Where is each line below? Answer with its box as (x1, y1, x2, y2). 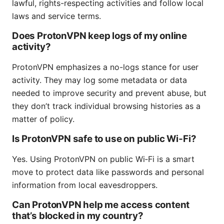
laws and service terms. (12, 11, 101, 21)
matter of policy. (12, 114, 74, 124)
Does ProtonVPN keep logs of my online (12, 30, 187, 42)
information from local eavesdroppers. (12, 180, 157, 190)
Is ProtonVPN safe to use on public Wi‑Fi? (12, 133, 196, 145)
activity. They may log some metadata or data (12, 75, 187, 85)
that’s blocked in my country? (12, 210, 143, 222)
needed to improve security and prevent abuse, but (12, 88, 206, 98)
